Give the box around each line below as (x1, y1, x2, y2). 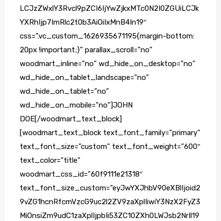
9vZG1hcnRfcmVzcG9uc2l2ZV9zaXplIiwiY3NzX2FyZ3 (20, 197, 200, 207)
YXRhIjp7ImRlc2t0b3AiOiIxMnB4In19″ (20, 18, 147, 27)
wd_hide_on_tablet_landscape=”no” (20, 73, 149, 82)
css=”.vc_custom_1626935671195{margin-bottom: (20, 32, 194, 41)
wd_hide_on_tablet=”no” (20, 87, 109, 96)
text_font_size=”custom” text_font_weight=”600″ (20, 142, 200, 151)
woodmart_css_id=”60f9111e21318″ (20, 170, 143, 179)
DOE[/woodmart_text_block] (20, 114, 122, 124)
